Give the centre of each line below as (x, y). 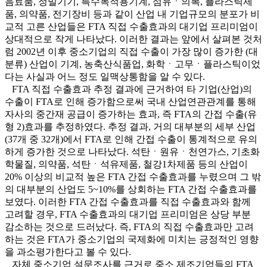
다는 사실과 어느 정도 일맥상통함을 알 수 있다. (105, 77)
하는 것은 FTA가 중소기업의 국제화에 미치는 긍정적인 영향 (132, 240)
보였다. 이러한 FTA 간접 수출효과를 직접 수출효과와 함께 (128, 202)
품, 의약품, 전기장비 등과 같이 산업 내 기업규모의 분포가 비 (132, 14)
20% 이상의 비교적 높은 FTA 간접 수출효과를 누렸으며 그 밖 (133, 177)
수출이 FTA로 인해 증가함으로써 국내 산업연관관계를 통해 (131, 102)
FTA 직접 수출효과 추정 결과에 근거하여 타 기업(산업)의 (128, 89)
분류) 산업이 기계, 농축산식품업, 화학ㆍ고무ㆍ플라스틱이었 (133, 64)
